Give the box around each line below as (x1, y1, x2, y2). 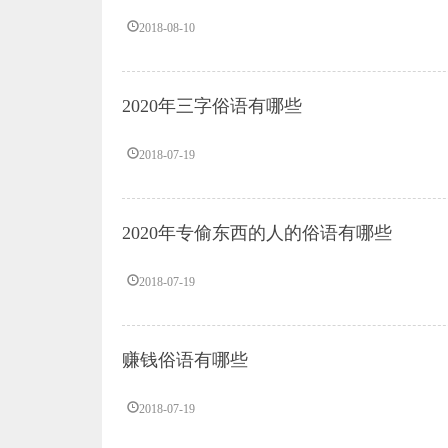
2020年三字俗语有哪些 (122, 96, 302, 116)
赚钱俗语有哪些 (122, 350, 248, 370)
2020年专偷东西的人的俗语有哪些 (122, 223, 392, 243)
